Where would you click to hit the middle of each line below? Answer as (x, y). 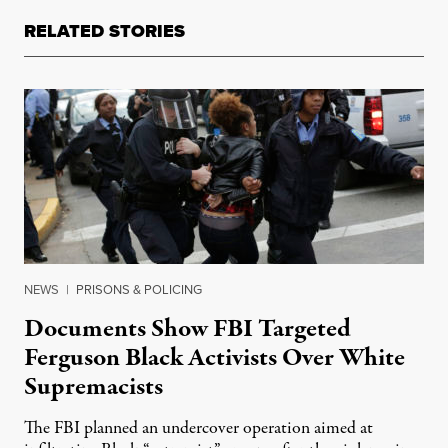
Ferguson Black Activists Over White (214, 357)
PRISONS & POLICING (139, 289)
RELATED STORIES (104, 30)
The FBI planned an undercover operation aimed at (198, 428)
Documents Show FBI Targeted (187, 328)
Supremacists (93, 386)
